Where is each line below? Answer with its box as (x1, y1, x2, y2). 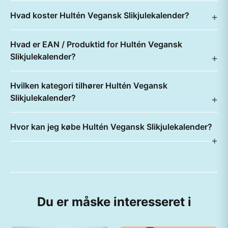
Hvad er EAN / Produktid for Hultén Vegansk (10, 39, 182, 49)
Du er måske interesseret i (37, 194, 191, 209)
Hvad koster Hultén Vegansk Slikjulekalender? (10, 10, 189, 20)
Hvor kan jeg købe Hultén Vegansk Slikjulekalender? (10, 122, 212, 132)
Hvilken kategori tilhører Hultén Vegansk (10, 80, 167, 91)
